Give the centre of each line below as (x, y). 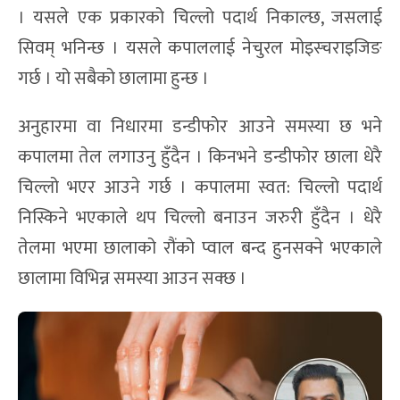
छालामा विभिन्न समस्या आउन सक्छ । (132, 279)
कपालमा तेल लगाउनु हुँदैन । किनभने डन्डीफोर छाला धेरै (200, 158)
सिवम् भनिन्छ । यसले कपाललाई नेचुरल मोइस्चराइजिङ (200, 49)
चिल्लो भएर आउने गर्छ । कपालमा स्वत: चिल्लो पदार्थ (200, 188)
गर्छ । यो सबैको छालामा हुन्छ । (113, 79)
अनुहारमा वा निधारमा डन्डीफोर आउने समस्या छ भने (200, 127)
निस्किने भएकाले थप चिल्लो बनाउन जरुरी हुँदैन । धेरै (200, 218)
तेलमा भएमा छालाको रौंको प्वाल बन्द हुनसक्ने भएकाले (200, 249)
